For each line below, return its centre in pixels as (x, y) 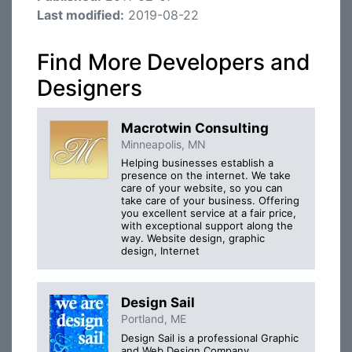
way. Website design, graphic (193, 238)
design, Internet (160, 251)
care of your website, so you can (202, 188)
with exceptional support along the (207, 226)
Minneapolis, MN (163, 144)
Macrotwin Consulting (195, 128)
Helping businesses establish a (197, 163)
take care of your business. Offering (210, 201)
